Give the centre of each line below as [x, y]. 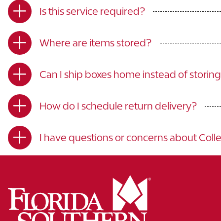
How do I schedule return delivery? [118, 106]
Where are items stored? [95, 43]
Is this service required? [92, 11]
